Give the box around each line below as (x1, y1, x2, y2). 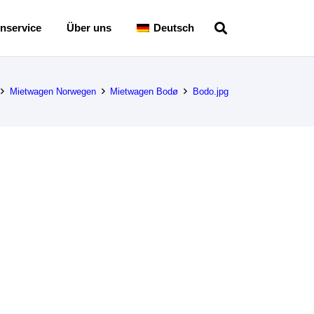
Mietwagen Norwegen (9, 86, 96, 97)
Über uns (66, 22, 111, 34)
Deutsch (153, 22, 195, 34)
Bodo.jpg (193, 86, 228, 97)
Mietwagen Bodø (110, 86, 179, 97)
